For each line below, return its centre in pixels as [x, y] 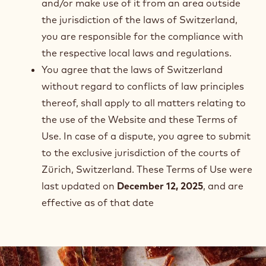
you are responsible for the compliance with [142, 36]
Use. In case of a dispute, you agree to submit [146, 136]
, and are [223, 186]
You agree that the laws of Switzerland [132, 69]
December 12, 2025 [160, 186]
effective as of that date [98, 202]
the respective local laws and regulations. [137, 53]
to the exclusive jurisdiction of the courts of [141, 153]
